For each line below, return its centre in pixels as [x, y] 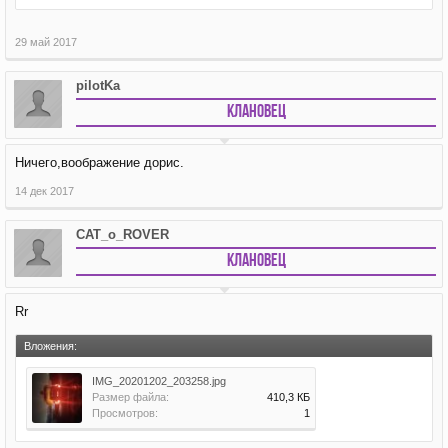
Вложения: [50, 346]
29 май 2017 [46, 42]
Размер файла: [130, 397]
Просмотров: [125, 413]
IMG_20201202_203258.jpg [159, 381]
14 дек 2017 [44, 191]
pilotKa [98, 85]
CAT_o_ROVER [122, 234]
